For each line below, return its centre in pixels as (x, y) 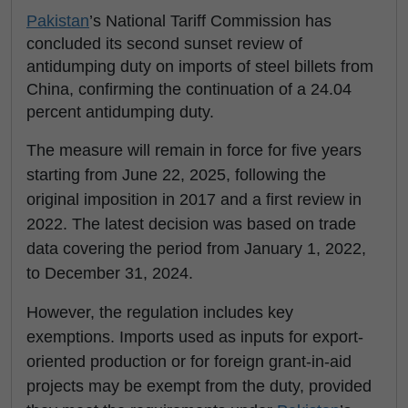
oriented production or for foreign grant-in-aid (189, 362)
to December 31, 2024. (110, 273)
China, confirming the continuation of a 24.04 (189, 89)
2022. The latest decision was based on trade (191, 224)
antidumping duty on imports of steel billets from (200, 66)
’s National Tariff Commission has (210, 21)
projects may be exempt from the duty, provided (199, 386)
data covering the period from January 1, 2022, (196, 249)
